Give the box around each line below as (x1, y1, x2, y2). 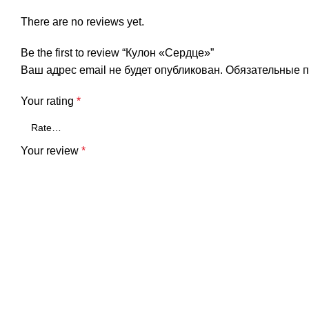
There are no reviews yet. (21, 16, 144, 28)
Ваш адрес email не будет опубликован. (21, 64, 223, 76)
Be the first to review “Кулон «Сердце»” (21, 47, 214, 59)
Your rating (21, 95, 77, 107)
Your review (21, 145, 81, 157)
